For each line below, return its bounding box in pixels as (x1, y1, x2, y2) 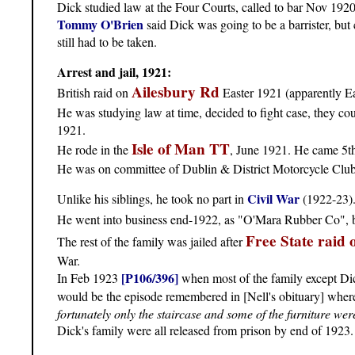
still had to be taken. (57, 33, 157, 51)
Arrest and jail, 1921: (57, 63, 171, 82)
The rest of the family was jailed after (57, 233, 246, 250)
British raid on (57, 84, 132, 101)
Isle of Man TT (132, 138, 230, 161)
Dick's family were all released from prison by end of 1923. (57, 322, 353, 339)
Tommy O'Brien (57, 15, 143, 34)
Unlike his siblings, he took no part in (57, 190, 247, 208)
